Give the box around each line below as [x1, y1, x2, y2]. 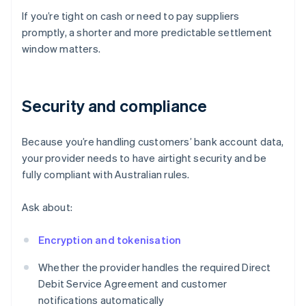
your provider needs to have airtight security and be [22, 151, 267, 165]
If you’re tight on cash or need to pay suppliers [22, 9, 240, 23]
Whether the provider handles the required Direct [38, 260, 271, 275]
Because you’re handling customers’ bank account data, [22, 135, 284, 149]
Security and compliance [22, 95, 208, 117]
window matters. [22, 42, 100, 56]
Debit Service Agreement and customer [38, 277, 227, 291]
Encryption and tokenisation [38, 233, 182, 247]
